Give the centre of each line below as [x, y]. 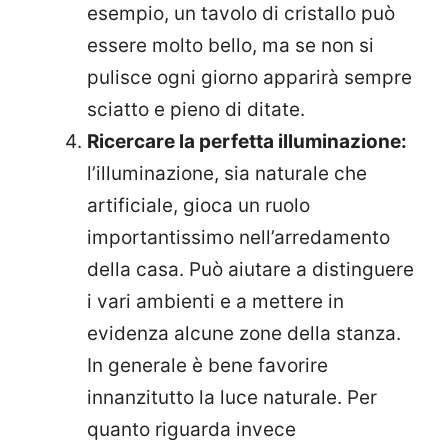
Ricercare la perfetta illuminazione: [247, 142]
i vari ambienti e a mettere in [215, 302]
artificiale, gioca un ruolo [198, 206]
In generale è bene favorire [207, 366]
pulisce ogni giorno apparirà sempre [249, 78]
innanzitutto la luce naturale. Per [232, 398]
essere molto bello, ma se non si [230, 46]
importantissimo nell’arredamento [238, 238]
